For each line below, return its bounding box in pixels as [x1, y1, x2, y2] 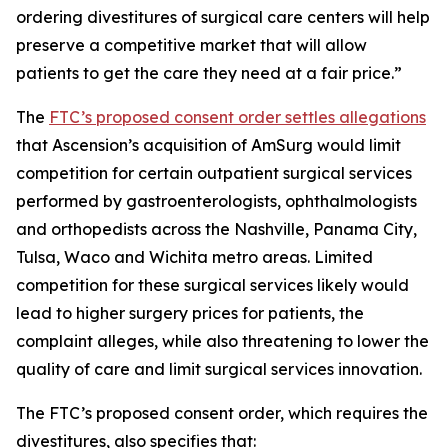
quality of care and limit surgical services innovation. [16, 359, 422, 379]
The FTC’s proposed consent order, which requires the [16, 403, 428, 423]
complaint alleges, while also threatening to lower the [16, 331, 429, 351]
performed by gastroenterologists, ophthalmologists [16, 191, 417, 211]
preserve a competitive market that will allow [16, 35, 367, 55]
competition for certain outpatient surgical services [16, 163, 412, 183]
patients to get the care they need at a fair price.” [16, 63, 402, 83]
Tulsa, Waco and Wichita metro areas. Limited [16, 247, 373, 267]
